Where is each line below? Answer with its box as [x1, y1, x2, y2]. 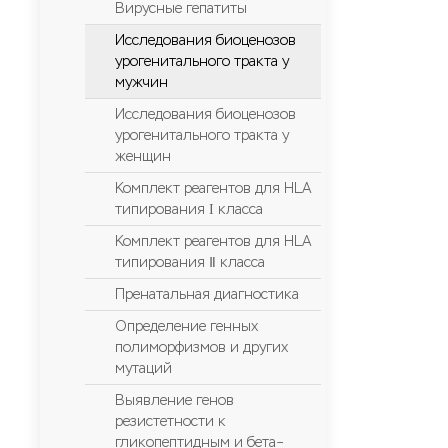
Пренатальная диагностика [115, 286, 299, 303]
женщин [115, 148, 171, 165]
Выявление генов [115, 392, 234, 409]
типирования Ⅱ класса [115, 254, 265, 271]
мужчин [115, 74, 168, 91]
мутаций [115, 360, 172, 377]
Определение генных [115, 318, 258, 335]
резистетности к [115, 413, 226, 430]
